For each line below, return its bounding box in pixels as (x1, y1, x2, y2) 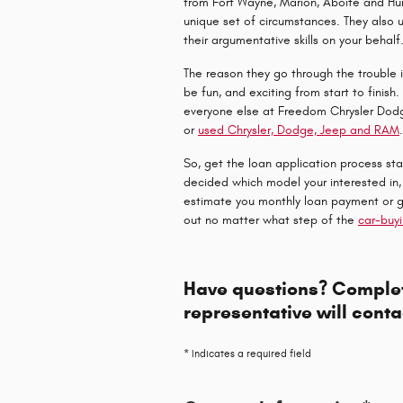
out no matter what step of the (184, 211, 358, 228)
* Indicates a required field (184, 346, 311, 360)
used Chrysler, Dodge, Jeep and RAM (198, 121, 399, 138)
